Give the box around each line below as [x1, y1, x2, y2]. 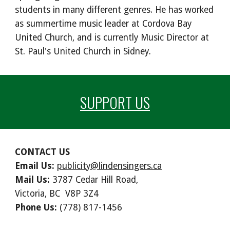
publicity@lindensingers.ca [57, 161, 162, 171]
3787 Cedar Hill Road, [50, 175, 139, 185]
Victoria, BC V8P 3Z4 [15, 188, 99, 199]
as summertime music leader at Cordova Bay [15, 18, 192, 29]
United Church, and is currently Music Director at [15, 32, 209, 43]
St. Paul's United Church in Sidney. [15, 46, 151, 57]
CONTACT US [15, 147, 70, 157]
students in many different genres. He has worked [15, 5, 214, 15]
